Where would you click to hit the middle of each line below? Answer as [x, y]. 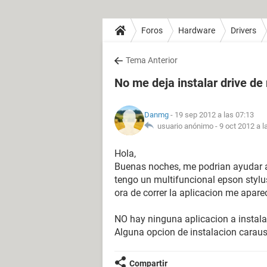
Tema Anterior [152, 60]
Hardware [197, 30]
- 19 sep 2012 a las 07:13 [211, 115]
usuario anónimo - [187, 126]
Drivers [243, 30]
